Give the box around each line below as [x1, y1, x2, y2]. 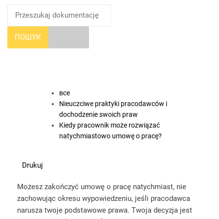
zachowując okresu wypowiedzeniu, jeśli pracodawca [17, 194, 190, 203]
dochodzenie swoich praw [59, 110, 138, 118]
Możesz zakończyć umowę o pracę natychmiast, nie [17, 182, 186, 191]
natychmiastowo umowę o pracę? [59, 132, 162, 140]
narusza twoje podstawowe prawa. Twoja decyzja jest [17, 206, 192, 215]
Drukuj [22, 161, 43, 170]
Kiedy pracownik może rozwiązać [59, 121, 160, 129]
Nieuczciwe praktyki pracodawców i [59, 100, 167, 108]
